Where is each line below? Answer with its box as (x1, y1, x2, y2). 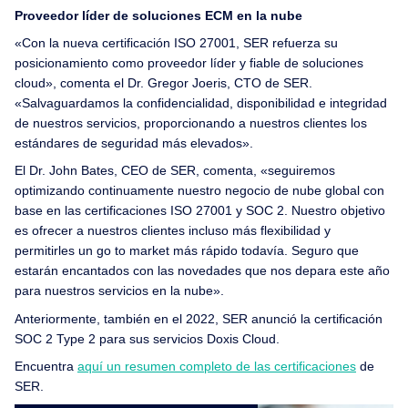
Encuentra (15, 359, 77, 374)
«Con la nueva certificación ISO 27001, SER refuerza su (15, 36, 338, 50)
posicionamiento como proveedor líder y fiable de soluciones (15, 56, 363, 70)
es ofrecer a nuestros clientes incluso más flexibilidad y (15, 223, 331, 239)
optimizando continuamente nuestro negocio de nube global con (15, 183, 384, 199)
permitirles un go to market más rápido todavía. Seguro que (15, 243, 359, 259)
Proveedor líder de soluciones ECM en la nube (15, 7, 302, 23)
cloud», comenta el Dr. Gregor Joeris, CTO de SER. (15, 76, 312, 90)
